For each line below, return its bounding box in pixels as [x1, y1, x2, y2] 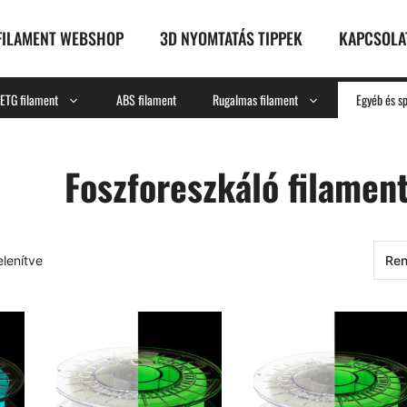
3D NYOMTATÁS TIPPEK [159, 26, 303, 50]
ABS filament [115, 90, 176, 109]
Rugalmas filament [212, 90, 298, 109]
